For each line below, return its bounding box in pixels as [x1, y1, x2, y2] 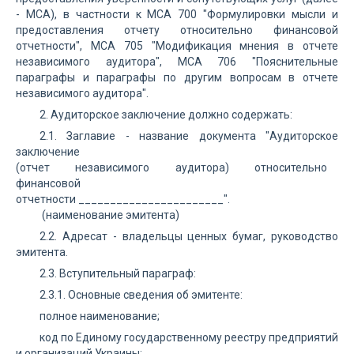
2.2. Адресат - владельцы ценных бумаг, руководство [40, 230, 338, 243]
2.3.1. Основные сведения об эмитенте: [40, 288, 243, 301]
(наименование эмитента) [16, 209, 179, 221]
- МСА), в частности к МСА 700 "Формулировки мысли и [16, 8, 338, 21]
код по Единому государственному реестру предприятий [40, 331, 338, 344]
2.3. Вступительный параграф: [40, 267, 196, 280]
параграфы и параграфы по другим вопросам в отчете [16, 71, 338, 84]
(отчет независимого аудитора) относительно [16, 161, 338, 174]
